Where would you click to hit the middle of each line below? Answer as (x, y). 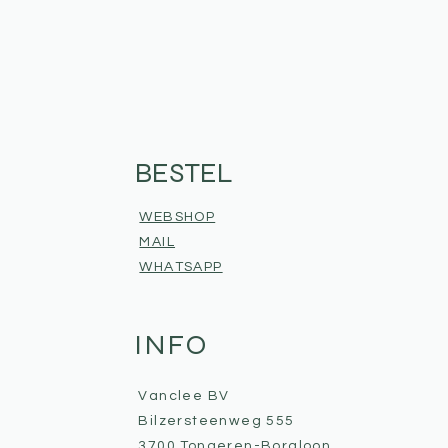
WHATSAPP (181, 267)
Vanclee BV (184, 396)
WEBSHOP (177, 217)
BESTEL (184, 173)
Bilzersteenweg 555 (216, 421)
